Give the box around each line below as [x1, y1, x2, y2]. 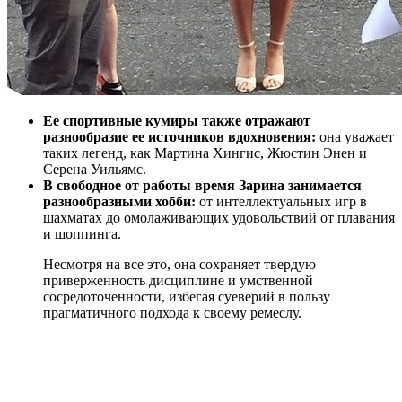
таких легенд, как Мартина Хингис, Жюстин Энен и [43, 145, 367, 162]
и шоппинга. [43, 226, 121, 242]
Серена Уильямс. [43, 162, 146, 178]
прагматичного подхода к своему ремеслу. [43, 305, 301, 321]
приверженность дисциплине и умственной [43, 273, 313, 289]
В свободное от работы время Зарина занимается [43, 178, 362, 194]
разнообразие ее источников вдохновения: [43, 129, 316, 145]
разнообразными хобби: [43, 194, 196, 210]
